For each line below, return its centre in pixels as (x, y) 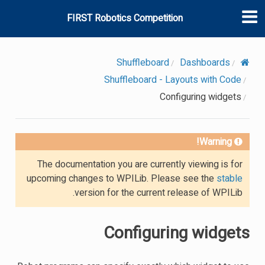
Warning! (216, 142)
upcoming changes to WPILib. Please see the (122, 178)
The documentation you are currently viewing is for (140, 164)
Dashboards (205, 62)
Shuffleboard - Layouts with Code (173, 80)
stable (230, 178)
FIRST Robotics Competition (125, 19)
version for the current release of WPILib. (159, 193)
